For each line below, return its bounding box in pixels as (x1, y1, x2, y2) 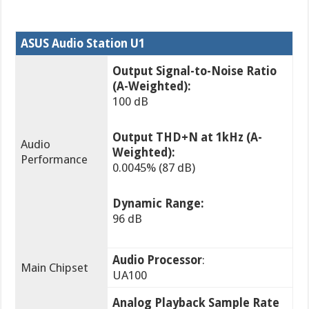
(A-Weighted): (112, 79, 192, 93)
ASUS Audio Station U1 (21, 36, 146, 50)
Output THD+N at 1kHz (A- (112, 130, 263, 144)
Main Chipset (21, 260, 89, 275)
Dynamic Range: (112, 196, 205, 210)
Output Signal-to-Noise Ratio (112, 63, 277, 78)
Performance (21, 152, 88, 166)
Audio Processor (112, 252, 203, 267)
